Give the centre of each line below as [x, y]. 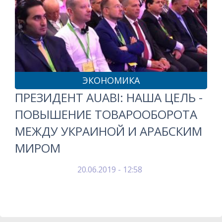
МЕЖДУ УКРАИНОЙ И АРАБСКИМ [109, 131]
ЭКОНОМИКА [111, 80]
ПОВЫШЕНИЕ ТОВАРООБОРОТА [106, 114]
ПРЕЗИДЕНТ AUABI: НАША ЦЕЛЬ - [109, 97]
